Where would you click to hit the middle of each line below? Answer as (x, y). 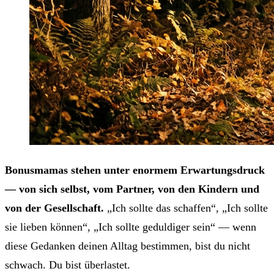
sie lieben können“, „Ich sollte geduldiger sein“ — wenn (131, 227)
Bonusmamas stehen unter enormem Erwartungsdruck (135, 170)
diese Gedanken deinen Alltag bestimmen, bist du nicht (128, 246)
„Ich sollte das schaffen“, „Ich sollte (186, 208)
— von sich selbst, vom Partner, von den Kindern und (132, 189)
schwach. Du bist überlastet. (68, 265)
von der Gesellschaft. (54, 208)
